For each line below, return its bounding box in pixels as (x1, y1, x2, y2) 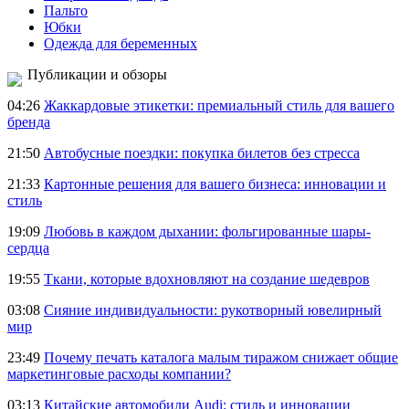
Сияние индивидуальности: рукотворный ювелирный (44, 302, 382, 318)
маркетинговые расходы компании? (7, 366, 231, 382)
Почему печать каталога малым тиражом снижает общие (44, 350, 398, 365)
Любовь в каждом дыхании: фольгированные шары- (44, 224, 371, 239)
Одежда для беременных (44, 36, 197, 51)
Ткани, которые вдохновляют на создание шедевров (44, 271, 370, 287)
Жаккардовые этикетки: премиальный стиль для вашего (44, 98, 394, 113)
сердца (7, 240, 49, 256)
